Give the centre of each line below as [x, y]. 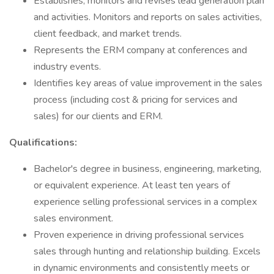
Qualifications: [43, 143]
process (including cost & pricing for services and [135, 100]
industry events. [67, 67]
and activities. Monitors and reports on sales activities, [148, 17]
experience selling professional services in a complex [145, 202]
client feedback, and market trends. [108, 34]
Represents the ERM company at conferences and [140, 50]
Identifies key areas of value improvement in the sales [148, 83]
